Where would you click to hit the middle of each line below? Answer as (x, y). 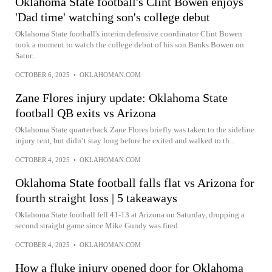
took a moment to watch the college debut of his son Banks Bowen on (130, 44)
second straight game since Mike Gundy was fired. (97, 225)
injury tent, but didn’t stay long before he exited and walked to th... (125, 140)
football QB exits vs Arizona (86, 113)
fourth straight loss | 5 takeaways (96, 198)
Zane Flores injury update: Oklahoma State (121, 97)
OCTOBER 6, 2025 (42, 74)
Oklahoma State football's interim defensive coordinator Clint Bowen (129, 33)
